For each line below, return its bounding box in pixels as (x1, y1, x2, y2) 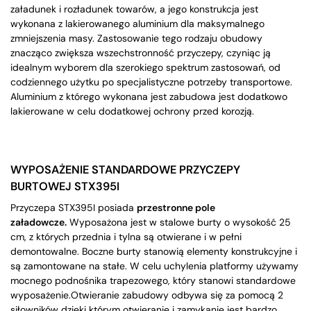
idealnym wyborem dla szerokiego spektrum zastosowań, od (10, 61, 280, 74)
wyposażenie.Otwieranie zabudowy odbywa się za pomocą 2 (10, 289, 283, 302)
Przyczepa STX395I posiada (10, 201, 137, 215)
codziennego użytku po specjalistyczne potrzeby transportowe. (10, 76, 292, 89)
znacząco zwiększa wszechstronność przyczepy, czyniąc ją (10, 47, 271, 60)
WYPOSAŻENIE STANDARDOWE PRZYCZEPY (10, 162, 240, 178)
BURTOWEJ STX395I (10, 179, 119, 194)
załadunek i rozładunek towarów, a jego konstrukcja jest (10, 3, 258, 16)
